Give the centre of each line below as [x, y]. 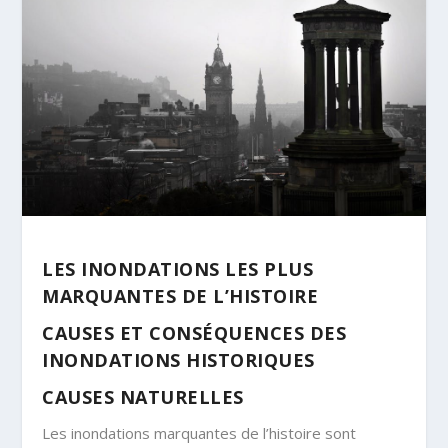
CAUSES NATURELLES [143, 397]
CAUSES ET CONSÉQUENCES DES [194, 333]
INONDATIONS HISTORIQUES [178, 360]
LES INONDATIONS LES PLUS [178, 269]
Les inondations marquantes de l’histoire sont [199, 433]
